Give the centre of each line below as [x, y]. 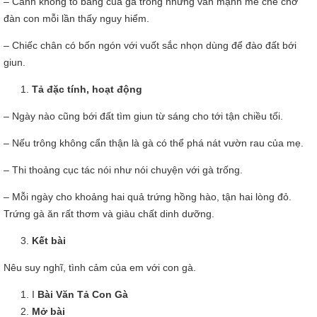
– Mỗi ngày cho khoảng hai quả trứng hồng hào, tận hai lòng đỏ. [148, 197]
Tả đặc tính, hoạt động [87, 89]
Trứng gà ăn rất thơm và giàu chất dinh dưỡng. [109, 214]
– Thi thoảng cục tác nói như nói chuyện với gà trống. [123, 170]
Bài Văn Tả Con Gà [81, 294]
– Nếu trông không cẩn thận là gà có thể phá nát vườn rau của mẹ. [154, 143]
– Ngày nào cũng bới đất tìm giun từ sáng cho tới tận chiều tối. [143, 116]
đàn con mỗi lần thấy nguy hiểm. [76, 18]
